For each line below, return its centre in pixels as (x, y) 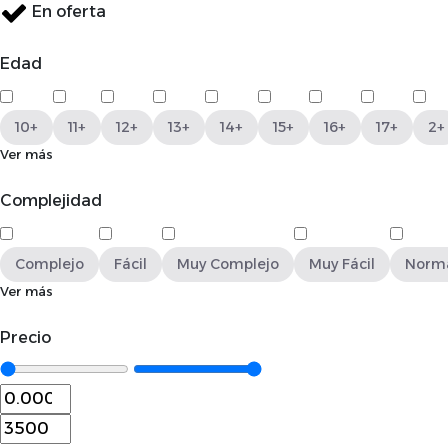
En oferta (69, 12)
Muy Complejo (228, 264)
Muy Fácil (342, 264)
